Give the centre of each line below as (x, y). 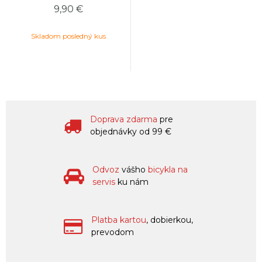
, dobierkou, (170, 220)
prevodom (113, 232)
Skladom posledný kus (68, 36)
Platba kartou (119, 220)
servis (104, 182)
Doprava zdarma (125, 119)
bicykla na (168, 170)
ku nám (132, 182)
